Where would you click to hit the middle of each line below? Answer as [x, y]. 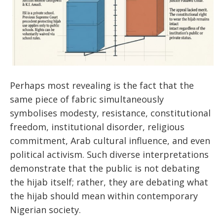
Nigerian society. [45, 209]
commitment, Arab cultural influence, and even [110, 140]
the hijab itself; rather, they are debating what [109, 182]
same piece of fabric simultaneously [87, 99]
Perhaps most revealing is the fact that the [102, 85]
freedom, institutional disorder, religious [97, 127]
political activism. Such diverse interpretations [109, 154]
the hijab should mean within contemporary [104, 196]
